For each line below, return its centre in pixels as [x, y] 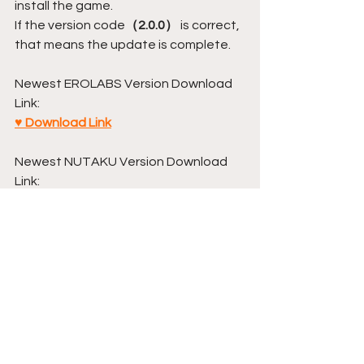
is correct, [210, 25]
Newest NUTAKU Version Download [122, 161]
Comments [50, 295]
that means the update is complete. [123, 44]
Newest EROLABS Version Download [125, 83]
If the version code [70, 25]
